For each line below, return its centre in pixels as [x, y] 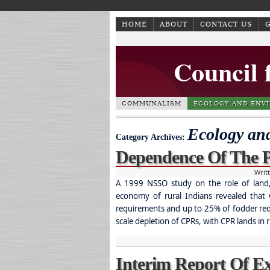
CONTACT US [226, 24]
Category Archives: [152, 137]
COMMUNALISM [152, 103]
